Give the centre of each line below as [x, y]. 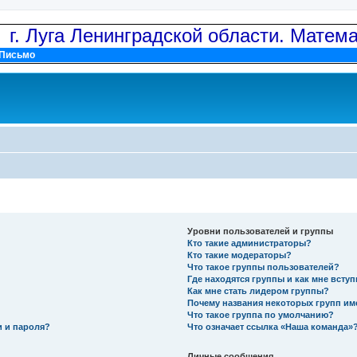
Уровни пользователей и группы [261, 231]
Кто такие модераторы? [240, 255]
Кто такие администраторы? [250, 243]
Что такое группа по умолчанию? [261, 315]
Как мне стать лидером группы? [259, 291]
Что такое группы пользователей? [264, 267]
